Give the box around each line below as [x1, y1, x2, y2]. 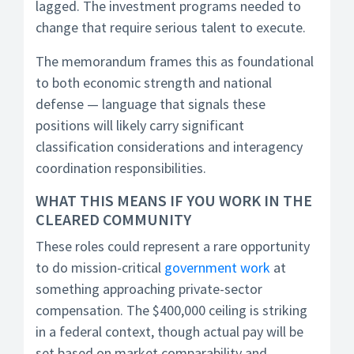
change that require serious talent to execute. [36, 18, 306, 36]
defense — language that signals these [36, 95, 265, 113]
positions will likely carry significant [36, 116, 244, 134]
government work [164, 258, 270, 277]
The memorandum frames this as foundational [36, 52, 314, 70]
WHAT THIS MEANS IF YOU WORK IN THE [36, 190, 312, 210]
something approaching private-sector [36, 280, 262, 298]
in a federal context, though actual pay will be [36, 322, 303, 341]
